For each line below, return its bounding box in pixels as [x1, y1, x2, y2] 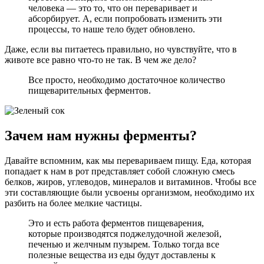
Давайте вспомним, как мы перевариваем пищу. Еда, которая [5, 156, 251, 166]
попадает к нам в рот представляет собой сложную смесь [5, 166, 235, 177]
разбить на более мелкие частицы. [5, 198, 142, 209]
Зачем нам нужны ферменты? [5, 128, 197, 144]
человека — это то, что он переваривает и [28, 3, 197, 14]
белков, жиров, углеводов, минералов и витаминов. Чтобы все [5, 177, 256, 187]
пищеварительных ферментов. [28, 85, 151, 96]
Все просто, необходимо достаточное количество [28, 75, 225, 85]
